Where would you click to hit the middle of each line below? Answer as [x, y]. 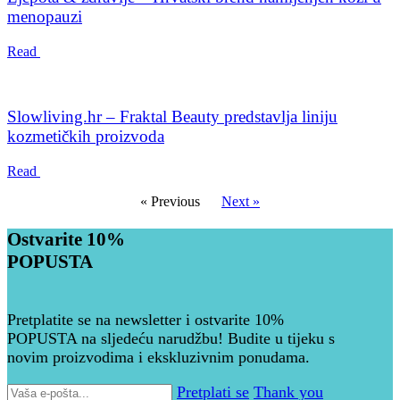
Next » [241, 201]
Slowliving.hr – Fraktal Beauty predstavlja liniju [172, 116]
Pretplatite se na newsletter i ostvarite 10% [146, 319]
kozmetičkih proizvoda [86, 136]
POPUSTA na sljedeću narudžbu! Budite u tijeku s [171, 338]
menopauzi [45, 17]
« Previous [181, 201]
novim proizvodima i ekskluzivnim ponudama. [158, 357]
